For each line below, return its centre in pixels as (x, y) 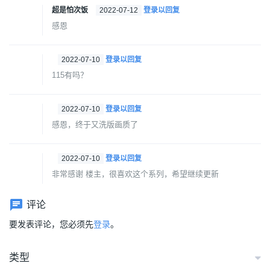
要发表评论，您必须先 (51, 224)
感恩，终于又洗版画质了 (95, 125)
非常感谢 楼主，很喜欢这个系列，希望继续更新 (135, 174)
